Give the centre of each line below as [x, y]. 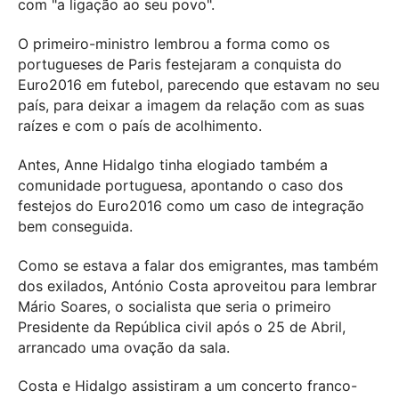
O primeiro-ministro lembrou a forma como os [174, 43]
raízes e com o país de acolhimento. [140, 125]
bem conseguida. [75, 226]
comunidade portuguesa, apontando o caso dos [180, 185]
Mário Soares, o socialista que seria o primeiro [175, 306]
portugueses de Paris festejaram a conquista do [180, 64]
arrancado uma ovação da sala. [124, 347]
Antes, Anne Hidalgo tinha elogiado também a [173, 164]
